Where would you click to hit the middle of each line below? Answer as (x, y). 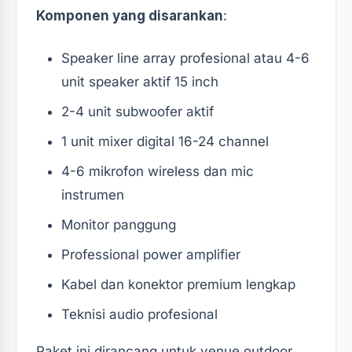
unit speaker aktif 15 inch (140, 81)
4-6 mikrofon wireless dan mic (158, 171)
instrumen (93, 194)
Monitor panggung (119, 224)
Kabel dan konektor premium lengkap (178, 284)
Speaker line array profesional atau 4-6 (185, 58)
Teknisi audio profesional (139, 314)
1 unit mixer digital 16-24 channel (165, 141)
